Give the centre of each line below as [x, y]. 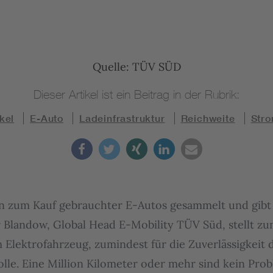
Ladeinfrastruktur [122, 118]
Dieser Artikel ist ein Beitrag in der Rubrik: [136, 94]
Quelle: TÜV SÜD [136, 67]
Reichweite [208, 118]
